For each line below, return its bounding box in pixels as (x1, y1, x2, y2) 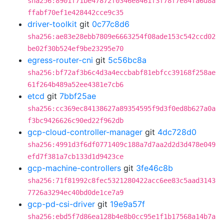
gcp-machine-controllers (27, 163, 121, 173)
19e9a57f (110, 199, 145, 209)
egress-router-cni (27, 55, 93, 65)
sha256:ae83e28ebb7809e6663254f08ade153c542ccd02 (27, 32, 215, 40)
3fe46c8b (136, 163, 173, 173)
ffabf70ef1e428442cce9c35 (27, 8, 123, 16)
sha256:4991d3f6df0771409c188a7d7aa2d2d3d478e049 (27, 140, 215, 148)
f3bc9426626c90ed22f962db (27, 116, 123, 124)
